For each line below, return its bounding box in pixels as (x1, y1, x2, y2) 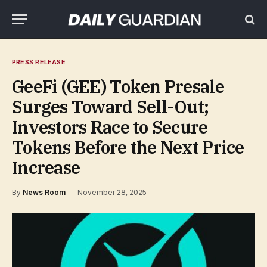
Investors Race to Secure (12, 116, 208, 138)
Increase (12, 156, 80, 179)
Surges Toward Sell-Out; (12, 95, 209, 118)
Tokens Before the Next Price (12, 136, 244, 159)
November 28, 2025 (77, 188, 147, 197)
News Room (23, 188, 66, 197)
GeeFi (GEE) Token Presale (12, 75, 224, 98)
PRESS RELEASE (12, 58, 66, 66)
